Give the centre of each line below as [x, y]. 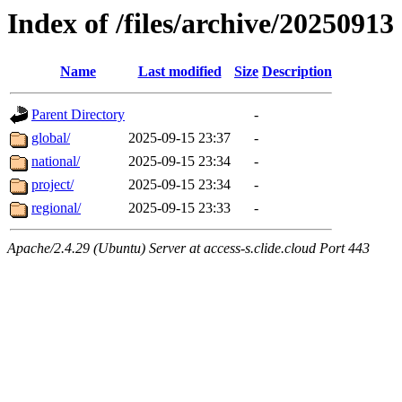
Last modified [179, 72]
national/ [56, 162]
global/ [51, 138]
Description [297, 72]
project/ [52, 185]
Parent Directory [78, 115]
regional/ [56, 208]
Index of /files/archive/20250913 [201, 23]
